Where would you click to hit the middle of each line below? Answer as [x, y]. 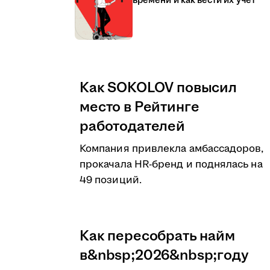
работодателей [132, 127]
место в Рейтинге [140, 107]
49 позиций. [111, 180]
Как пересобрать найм [157, 236]
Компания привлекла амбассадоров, [172, 149]
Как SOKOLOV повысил [158, 88]
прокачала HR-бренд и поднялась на [171, 165]
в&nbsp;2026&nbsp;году [164, 256]
